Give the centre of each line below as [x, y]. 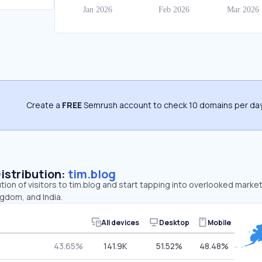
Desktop [174, 222]
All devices [120, 222]
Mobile [219, 222]
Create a [44, 105]
